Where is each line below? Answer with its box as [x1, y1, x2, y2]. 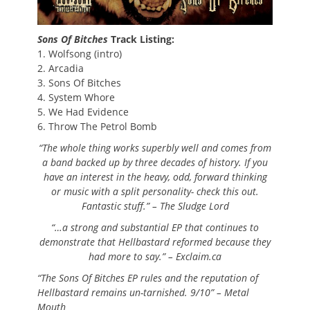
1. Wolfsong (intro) [37, 47, 122, 61]
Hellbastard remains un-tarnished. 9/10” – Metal [37, 286, 249, 300]
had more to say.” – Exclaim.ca [89, 250, 221, 264]
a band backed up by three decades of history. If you [42, 156, 268, 170]
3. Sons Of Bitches [37, 76, 121, 90]
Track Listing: [111, 33, 174, 46]
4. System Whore [37, 91, 115, 104]
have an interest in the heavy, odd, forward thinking [43, 170, 267, 184]
